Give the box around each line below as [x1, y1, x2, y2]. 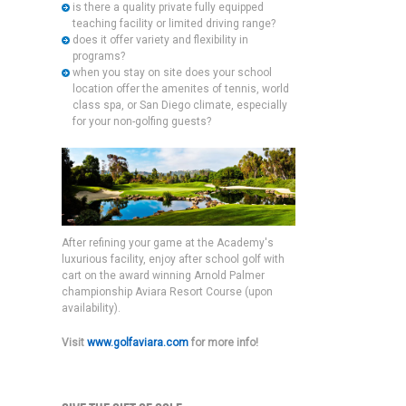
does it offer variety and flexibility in [72, 33, 248, 46]
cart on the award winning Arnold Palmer [61, 269, 265, 283]
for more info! [188, 336, 258, 350]
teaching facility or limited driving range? [72, 16, 275, 30]
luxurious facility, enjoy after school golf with [61, 253, 285, 266]
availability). [61, 302, 121, 315]
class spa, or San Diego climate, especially [72, 98, 287, 111]
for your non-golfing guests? [72, 114, 211, 128]
